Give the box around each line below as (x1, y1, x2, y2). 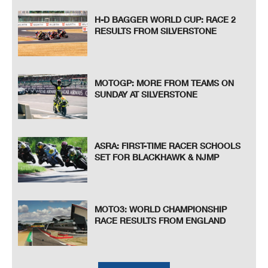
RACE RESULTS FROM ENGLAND (95, 215, 226, 226)
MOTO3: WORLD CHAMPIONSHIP (95, 204, 227, 215)
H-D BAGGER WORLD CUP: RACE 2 (95, 14, 236, 25)
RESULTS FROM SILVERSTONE (95, 26, 217, 36)
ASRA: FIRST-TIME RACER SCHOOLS (95, 141, 241, 151)
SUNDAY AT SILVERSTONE (95, 89, 198, 99)
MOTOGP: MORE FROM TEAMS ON (95, 77, 234, 88)
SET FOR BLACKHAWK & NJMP (95, 152, 220, 163)
